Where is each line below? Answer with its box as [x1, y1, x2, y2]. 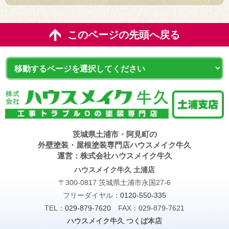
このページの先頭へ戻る [67, 29, 180, 40]
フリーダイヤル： [63, 191, 120, 200]
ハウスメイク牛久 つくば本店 [67, 217, 162, 225]
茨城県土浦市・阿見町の [72, 130, 157, 139]
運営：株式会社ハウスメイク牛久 [57, 151, 172, 161]
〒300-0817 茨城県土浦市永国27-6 [58, 178, 171, 187]
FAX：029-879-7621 [118, 204, 185, 213]
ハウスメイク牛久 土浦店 [74, 166, 155, 174]
